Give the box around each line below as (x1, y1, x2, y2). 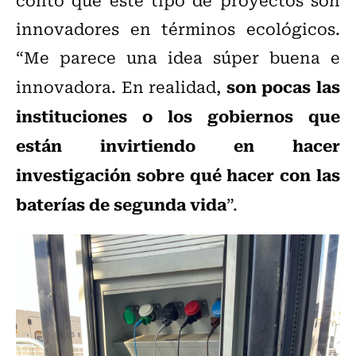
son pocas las (226, 73, 341, 99)
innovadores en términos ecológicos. (16, 16, 340, 41)
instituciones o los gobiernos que (16, 103, 340, 129)
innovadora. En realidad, (16, 74, 226, 99)
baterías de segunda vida (16, 191, 226, 217)
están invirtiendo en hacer (16, 132, 340, 158)
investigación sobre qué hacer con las (16, 161, 340, 188)
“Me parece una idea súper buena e (16, 44, 340, 70)
